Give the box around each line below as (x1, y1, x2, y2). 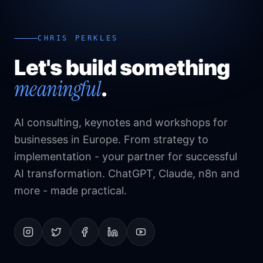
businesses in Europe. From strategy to (14, 133, 208, 146)
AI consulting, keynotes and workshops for (14, 116, 228, 129)
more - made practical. (14, 184, 127, 197)
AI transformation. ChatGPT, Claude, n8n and (14, 167, 240, 180)
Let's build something (14, 55, 230, 80)
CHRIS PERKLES (38, 34, 119, 42)
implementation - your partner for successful (14, 150, 237, 163)
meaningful (14, 75, 101, 103)
